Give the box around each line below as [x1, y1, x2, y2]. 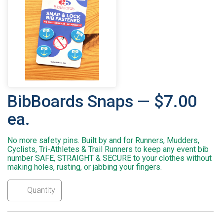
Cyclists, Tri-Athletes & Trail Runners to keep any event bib [7, 145, 209, 154]
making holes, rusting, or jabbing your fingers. [7, 162, 162, 172]
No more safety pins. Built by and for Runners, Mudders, [7, 136, 199, 146]
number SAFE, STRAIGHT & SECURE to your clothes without [7, 153, 212, 163]
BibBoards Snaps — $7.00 [7, 92, 197, 111]
